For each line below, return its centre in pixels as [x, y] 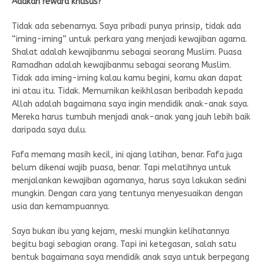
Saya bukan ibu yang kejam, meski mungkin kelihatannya [121, 231]
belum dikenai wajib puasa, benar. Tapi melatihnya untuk [121, 167]
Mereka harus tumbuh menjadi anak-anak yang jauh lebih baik [131, 117]
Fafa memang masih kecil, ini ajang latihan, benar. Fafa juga [127, 154]
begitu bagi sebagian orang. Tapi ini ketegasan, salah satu [124, 244]
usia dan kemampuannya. [61, 206]
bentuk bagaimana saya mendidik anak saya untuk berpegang [131, 257]
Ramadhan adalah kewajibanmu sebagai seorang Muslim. [121, 65]
